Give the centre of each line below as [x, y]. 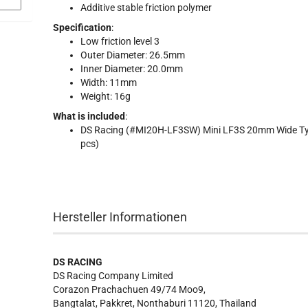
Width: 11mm [109, 82]
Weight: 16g [106, 96]
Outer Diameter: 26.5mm [133, 55]
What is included [89, 116]
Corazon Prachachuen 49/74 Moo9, [130, 289]
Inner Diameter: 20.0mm [132, 69]
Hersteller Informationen [120, 217]
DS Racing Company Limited [113, 276]
